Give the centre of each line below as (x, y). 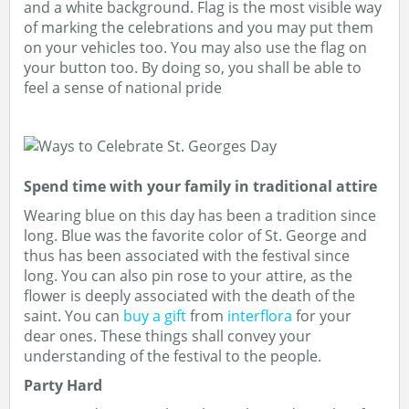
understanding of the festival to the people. (173, 356)
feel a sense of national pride (123, 88)
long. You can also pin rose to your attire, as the (188, 276)
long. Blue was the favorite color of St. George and (195, 236)
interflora (260, 316)
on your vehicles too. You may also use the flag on (195, 47)
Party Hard (63, 385)
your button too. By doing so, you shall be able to (193, 68)
